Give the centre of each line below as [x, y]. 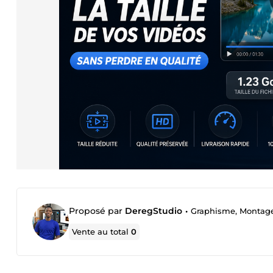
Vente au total [102, 232]
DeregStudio [154, 211]
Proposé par [97, 211]
